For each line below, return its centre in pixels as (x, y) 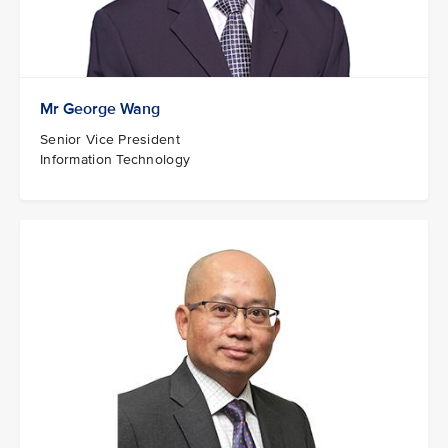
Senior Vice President (110, 140)
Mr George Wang (100, 109)
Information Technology (115, 160)
